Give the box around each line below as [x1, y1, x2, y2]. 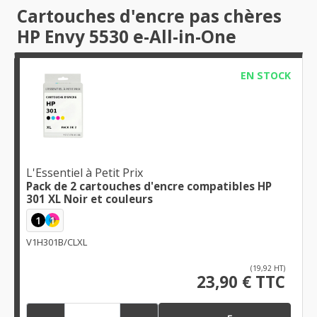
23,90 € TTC [197, 270, 285, 293]
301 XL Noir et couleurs [26, 191, 153, 206]
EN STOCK [240, 69, 291, 83]
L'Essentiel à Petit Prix [26, 164, 143, 180]
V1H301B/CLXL [26, 235, 87, 248]
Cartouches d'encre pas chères [17, 4, 282, 28]
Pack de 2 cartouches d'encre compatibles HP [26, 178, 272, 193]
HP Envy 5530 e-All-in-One [17, 25, 236, 49]
